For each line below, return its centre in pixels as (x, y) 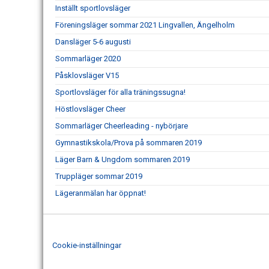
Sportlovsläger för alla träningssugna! (120, 92)
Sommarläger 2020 (88, 59)
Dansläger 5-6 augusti (93, 42)
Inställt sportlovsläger (93, 8)
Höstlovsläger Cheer (90, 109)
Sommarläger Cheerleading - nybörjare (122, 126)
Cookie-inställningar (87, 245)
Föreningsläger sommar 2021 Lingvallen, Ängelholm (145, 25)
